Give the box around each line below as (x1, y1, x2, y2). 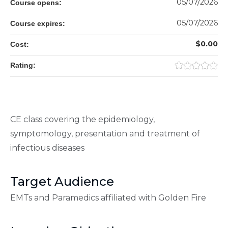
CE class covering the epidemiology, (10, 115, 155, 125)
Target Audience (10, 174, 114, 189)
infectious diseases (10, 143, 87, 153)
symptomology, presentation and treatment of (10, 129, 200, 139)
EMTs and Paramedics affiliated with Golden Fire (10, 193, 208, 203)
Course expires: (10, 19, 67, 28)
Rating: (10, 61, 38, 70)
